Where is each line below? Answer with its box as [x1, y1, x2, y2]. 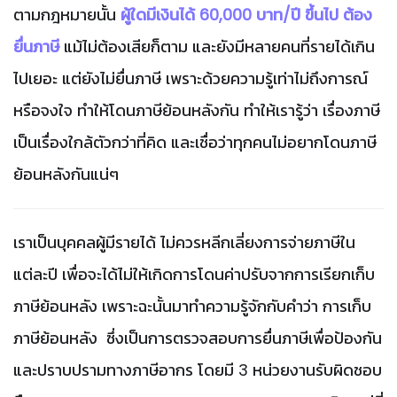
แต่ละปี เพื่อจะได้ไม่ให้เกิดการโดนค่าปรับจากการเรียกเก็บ [13, 262, 375, 285]
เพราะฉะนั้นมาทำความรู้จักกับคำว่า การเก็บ [102, 294, 371, 317]
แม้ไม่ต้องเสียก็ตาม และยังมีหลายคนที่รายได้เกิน [64, 35, 375, 58]
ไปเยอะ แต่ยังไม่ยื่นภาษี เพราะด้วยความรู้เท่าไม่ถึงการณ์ [13, 66, 368, 90]
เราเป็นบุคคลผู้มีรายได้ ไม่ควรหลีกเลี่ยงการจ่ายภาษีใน [13, 230, 355, 253]
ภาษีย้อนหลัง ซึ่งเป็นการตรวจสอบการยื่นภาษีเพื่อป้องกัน [13, 326, 382, 349]
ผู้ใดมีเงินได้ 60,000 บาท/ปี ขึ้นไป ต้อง [121, 3, 372, 26]
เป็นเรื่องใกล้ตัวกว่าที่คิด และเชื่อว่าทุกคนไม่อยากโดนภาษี [13, 130, 377, 153]
